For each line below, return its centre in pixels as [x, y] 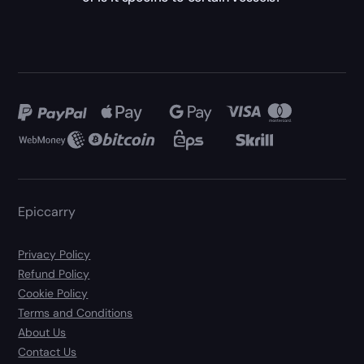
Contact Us [48, 352]
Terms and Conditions [76, 313]
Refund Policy [54, 274]
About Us [42, 333]
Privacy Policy [54, 255]
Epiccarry [47, 212]
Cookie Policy [53, 294]
